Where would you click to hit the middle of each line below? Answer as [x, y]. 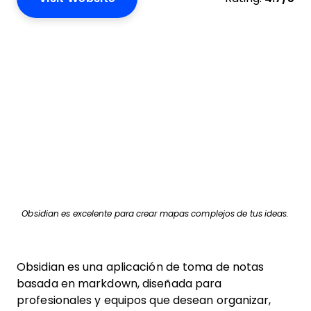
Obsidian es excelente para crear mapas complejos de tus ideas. [155, 214]
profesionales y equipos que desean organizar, [144, 300]
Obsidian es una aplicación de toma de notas [141, 267]
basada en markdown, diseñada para [119, 284]
